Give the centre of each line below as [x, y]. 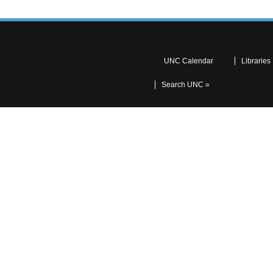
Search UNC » [186, 84]
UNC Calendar [189, 61]
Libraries [256, 61]
